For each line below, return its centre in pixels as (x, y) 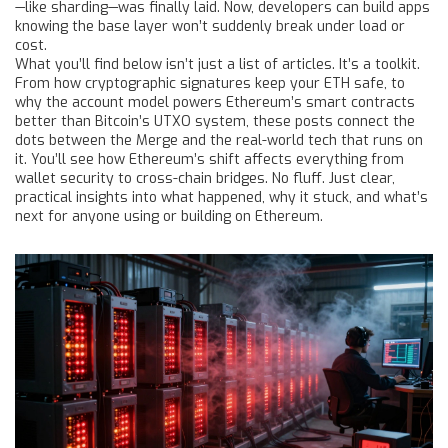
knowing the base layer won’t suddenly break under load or (210, 26)
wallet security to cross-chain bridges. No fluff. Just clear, (205, 178)
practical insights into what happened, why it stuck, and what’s (221, 197)
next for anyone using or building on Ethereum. (169, 216)
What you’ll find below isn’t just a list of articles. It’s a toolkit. (217, 64)
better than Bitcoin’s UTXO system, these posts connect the (215, 121)
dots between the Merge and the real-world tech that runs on (219, 140)
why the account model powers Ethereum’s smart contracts (215, 102)
